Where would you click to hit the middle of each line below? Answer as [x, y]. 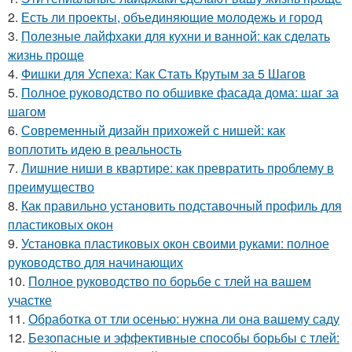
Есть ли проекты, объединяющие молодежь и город [172, 17]
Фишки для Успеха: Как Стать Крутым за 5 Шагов [163, 74]
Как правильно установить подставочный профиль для [181, 206]
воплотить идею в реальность [95, 149]
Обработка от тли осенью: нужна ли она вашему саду [184, 319]
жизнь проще [46, 55]
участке [30, 300]
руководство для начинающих [95, 262]
